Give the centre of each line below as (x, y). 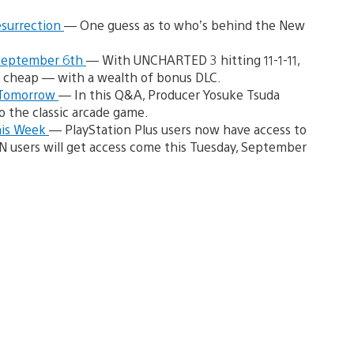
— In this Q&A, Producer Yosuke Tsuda (169, 94)
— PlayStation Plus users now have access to (178, 129)
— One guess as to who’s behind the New (185, 24)
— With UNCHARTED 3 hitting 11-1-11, (193, 59)
